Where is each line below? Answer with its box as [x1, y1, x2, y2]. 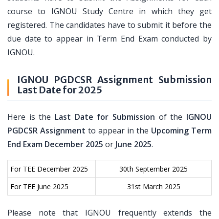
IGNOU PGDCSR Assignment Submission [17, 74, 212, 86]
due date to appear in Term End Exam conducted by [7, 33, 212, 44]
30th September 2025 [119, 164, 188, 174]
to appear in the [86, 125, 151, 136]
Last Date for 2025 [17, 84, 102, 96]
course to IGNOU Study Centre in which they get [7, 6, 212, 17]
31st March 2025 [127, 182, 180, 191]
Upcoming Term [151, 125, 212, 136]
